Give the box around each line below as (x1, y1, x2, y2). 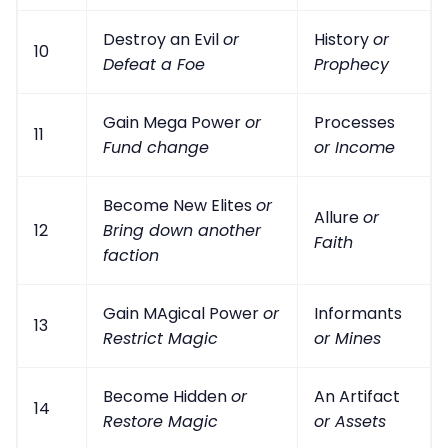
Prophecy (314, 53, 389, 77)
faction (103, 244, 159, 268)
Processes (314, 111, 395, 135)
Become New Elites (103, 194, 256, 218)
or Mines (314, 327, 381, 351)
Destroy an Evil (103, 28, 223, 52)
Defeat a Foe (103, 53, 205, 77)
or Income (314, 136, 395, 160)
